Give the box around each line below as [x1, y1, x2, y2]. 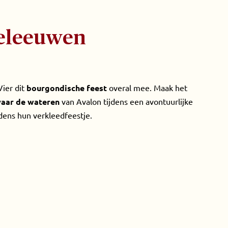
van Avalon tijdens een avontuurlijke [60, 96, 193, 106]
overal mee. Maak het [107, 82, 187, 93]
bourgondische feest [26, 82, 107, 93]
